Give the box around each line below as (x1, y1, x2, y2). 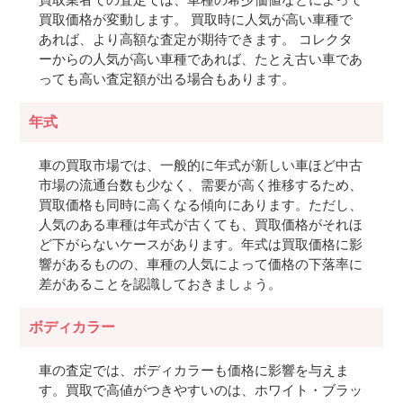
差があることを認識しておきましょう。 (38, 276, 282, 292)
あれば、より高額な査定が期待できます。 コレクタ (38, 31, 353, 48)
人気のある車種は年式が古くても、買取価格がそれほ (38, 217, 363, 233)
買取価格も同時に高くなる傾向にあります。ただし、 (38, 197, 363, 213)
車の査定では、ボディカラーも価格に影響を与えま (38, 363, 349, 379)
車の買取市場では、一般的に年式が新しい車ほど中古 (38, 157, 363, 174)
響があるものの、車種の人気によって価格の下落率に (38, 256, 363, 273)
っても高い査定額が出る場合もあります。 (38, 71, 295, 87)
